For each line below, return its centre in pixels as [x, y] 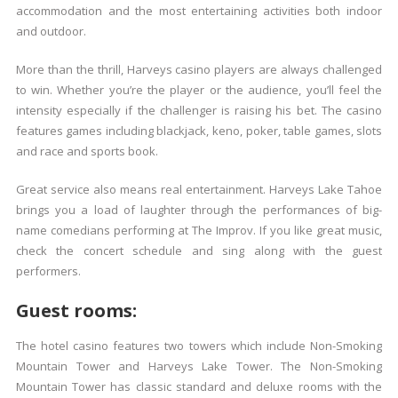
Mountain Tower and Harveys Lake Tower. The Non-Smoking [199, 366]
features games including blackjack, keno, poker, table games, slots [199, 131]
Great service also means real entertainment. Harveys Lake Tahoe [199, 189]
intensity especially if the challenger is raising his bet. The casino [199, 110]
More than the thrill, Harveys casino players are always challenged [199, 69]
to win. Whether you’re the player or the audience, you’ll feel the [199, 90]
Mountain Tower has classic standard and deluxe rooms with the [199, 386]
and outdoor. [51, 31]
